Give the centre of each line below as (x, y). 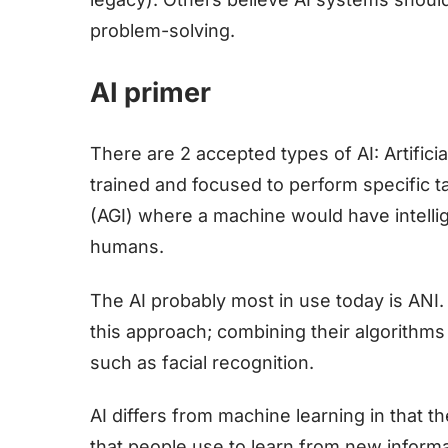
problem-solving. (162, 31)
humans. (127, 247)
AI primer (150, 92)
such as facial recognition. (202, 362)
